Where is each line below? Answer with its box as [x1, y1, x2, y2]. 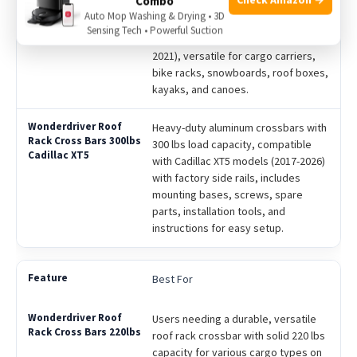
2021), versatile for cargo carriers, [151, 48, 316, 63]
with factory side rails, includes [151, 170, 300, 185]
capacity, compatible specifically [151, 14, 309, 29]
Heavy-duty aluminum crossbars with [151, 120, 327, 135]
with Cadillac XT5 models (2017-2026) [151, 153, 325, 168]
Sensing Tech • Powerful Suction [86, 23, 223, 37]
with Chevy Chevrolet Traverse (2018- [151, 31, 329, 46]
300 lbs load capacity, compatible [151, 136, 312, 151]
